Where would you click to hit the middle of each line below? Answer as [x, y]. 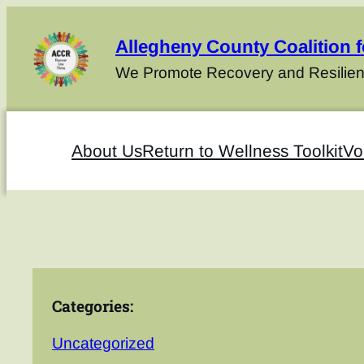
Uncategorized [103, 343]
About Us [107, 151]
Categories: [93, 306]
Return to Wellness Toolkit [243, 151]
